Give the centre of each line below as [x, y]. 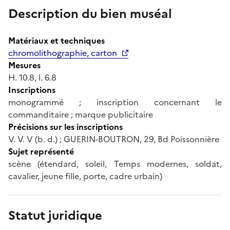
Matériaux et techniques [56, 40]
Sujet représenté [41, 151]
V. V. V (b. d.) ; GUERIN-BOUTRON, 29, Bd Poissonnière [114, 139]
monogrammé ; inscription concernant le [115, 102]
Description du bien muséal [90, 14]
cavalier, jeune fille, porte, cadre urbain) [85, 176]
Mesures [24, 65]
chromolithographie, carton [63, 53]
